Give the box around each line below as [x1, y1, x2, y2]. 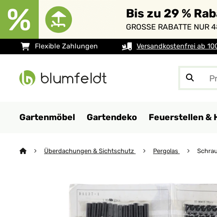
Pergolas [153, 147, 180, 155]
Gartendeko [87, 112, 137, 122]
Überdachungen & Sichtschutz [44, 147, 136, 155]
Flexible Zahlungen [35, 42, 98, 50]
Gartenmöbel [19, 112, 75, 122]
